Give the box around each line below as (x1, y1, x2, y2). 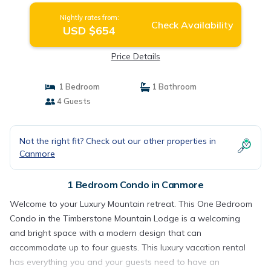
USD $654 (63, 24, 116, 38)
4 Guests (54, 96, 91, 106)
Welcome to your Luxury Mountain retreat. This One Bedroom (10, 198, 252, 209)
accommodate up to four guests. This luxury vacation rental (10, 242, 246, 253)
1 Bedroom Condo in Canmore (67, 178, 204, 191)
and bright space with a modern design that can (10, 227, 201, 238)
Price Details (111, 51, 160, 62)
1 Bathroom (150, 82, 197, 91)
